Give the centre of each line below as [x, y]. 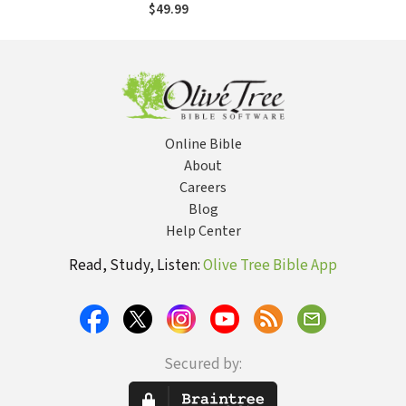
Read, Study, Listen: [136, 266]
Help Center [203, 231]
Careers [203, 188]
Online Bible [203, 144]
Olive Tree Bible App [270, 266]
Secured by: [203, 364]
